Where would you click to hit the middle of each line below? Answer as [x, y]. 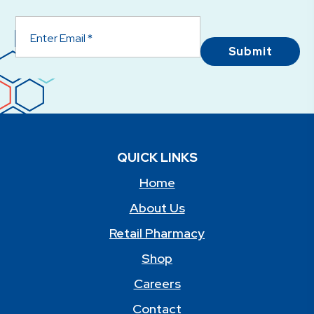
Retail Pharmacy [157, 233]
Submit [250, 52]
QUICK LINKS [157, 158]
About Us [157, 208]
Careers [157, 284]
